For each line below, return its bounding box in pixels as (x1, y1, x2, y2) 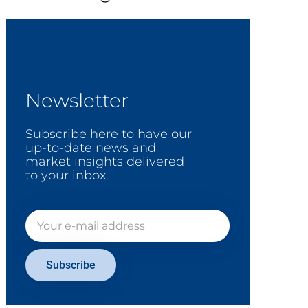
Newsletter (25, 89, 129, 112)
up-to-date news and (25, 140, 156, 155)
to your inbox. (25, 168, 109, 183)
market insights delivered (25, 154, 184, 169)
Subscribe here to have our (25, 126, 192, 142)
